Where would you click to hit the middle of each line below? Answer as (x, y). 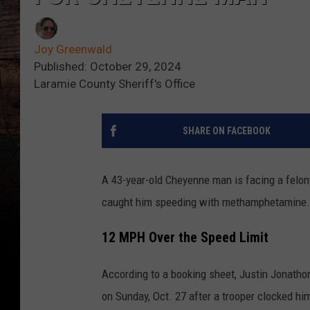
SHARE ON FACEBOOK (226, 131)
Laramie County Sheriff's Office (115, 84)
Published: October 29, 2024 (108, 67)
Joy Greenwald (73, 49)
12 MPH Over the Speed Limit (185, 237)
